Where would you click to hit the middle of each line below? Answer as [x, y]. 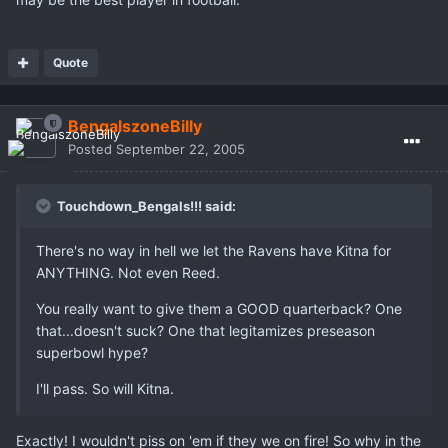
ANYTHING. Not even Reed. [128, 273]
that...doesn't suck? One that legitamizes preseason [205, 331]
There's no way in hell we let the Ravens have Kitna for [213, 251]
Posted [92, 149]
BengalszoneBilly [135, 126]
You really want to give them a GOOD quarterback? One [219, 309]
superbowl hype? [92, 353]
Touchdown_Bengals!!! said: [145, 206]
